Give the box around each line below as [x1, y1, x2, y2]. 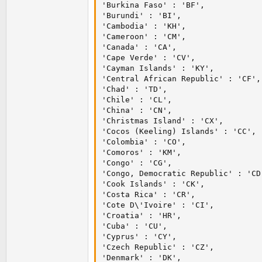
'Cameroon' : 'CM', [102, 32, 186, 42]
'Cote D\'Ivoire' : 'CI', [102, 201, 214, 210]
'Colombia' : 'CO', [102, 137, 186, 147]
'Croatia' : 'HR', [102, 211, 181, 220]
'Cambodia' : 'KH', [102, 22, 186, 31]
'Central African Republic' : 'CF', [102, 74, 261, 84]
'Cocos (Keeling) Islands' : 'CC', [102, 127, 256, 136]
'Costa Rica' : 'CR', [102, 190, 195, 199]
